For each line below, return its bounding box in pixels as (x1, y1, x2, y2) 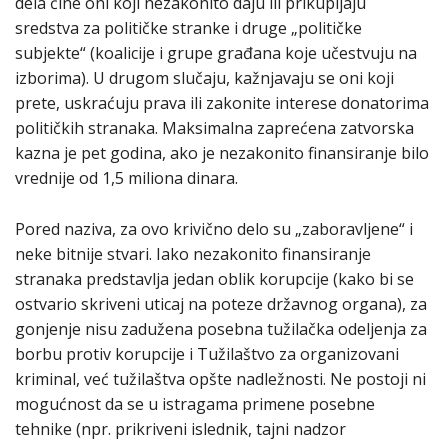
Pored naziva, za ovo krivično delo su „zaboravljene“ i (15, 218, 413, 241)
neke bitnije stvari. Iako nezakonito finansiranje (15, 243, 371, 266)
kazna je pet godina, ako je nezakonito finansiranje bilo (15, 142, 429, 165)
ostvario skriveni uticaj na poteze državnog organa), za (15, 293, 427, 316)
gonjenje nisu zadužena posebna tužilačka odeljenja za (15, 318, 427, 341)
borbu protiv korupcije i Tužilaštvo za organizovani (15, 343, 399, 366)
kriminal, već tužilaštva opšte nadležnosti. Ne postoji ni (15, 368, 426, 391)
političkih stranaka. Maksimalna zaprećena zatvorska (15, 117, 414, 140)
